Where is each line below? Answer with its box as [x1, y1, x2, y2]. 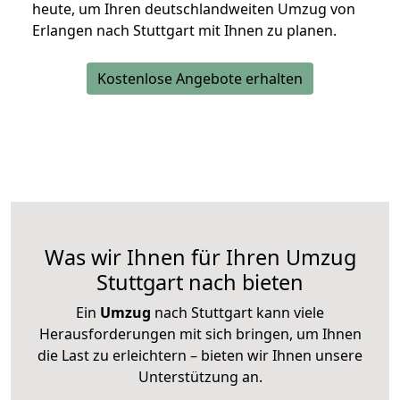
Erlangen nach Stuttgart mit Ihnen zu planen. [32, 21, 337, 41]
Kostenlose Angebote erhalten [97, 69, 303, 89]
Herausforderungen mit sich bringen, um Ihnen [38, 324, 362, 345]
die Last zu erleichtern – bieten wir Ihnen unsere [37, 346, 362, 366]
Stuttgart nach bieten [96, 268, 304, 297]
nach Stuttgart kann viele [151, 303, 324, 323]
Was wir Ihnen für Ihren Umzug [44, 243, 356, 272]
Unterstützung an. [137, 367, 262, 387]
